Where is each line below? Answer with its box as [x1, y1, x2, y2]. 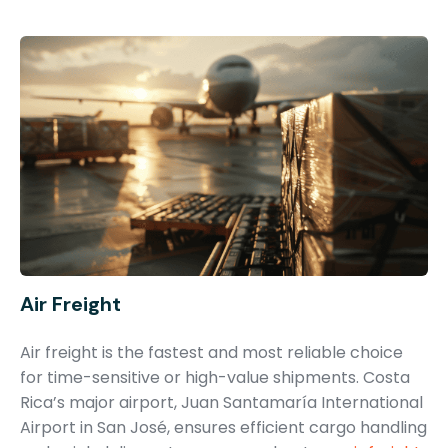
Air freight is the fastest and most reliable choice [20, 341, 403, 364]
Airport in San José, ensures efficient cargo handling [20, 416, 427, 439]
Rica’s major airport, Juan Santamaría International [20, 391, 423, 414]
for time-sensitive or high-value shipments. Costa [20, 366, 410, 389]
